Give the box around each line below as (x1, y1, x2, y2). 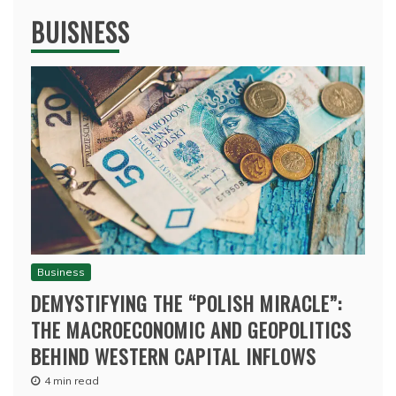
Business (37, 264, 85, 278)
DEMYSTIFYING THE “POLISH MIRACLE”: (31, 288, 342, 317)
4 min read (44, 373, 99, 387)
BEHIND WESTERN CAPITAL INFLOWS (31, 341, 316, 370)
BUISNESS (31, 14, 130, 51)
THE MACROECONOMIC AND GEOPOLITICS (31, 315, 352, 344)
